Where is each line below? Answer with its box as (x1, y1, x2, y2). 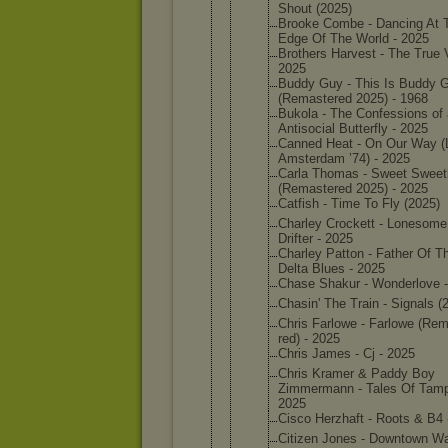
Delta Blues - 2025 (278, 261, 385, 276)
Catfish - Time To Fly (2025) (278, 196, 440, 211)
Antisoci (278, 121, 325, 136)
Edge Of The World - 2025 (278, 31, 429, 46)
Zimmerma (278, 381, 340, 396)
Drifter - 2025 (278, 231, 353, 246)
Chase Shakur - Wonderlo (278, 276, 426, 291)
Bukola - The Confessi (278, 106, 407, 121)
